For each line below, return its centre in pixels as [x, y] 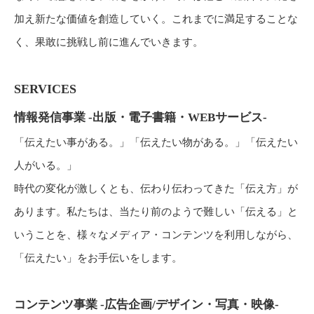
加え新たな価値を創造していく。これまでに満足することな [156, 19]
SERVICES [45, 89]
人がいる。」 [46, 165]
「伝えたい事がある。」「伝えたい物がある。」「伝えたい [156, 142]
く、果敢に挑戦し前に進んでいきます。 [109, 42]
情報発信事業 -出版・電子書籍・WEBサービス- [141, 117]
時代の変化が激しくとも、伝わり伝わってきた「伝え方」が [156, 189]
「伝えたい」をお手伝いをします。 [98, 258]
